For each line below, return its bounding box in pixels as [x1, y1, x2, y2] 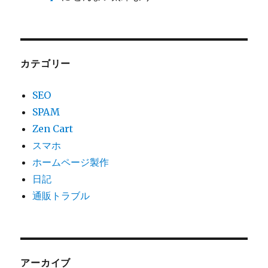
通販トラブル [32, 190, 90, 202]
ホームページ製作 [32, 156, 109, 169]
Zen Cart [32, 123, 74, 135]
